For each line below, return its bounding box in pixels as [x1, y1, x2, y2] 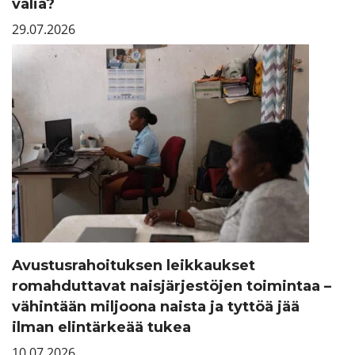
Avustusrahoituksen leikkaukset [12, 257, 255, 275]
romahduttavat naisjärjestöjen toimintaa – [12, 277, 331, 296]
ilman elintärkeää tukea [12, 319, 191, 337]
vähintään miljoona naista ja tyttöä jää [12, 298, 300, 316]
